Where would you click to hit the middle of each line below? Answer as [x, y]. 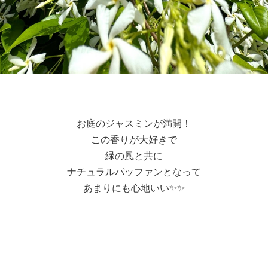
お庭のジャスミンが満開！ [134, 123]
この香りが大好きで [134, 139]
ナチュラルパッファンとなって [134, 172]
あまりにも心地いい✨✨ [134, 188]
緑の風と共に [134, 156]
